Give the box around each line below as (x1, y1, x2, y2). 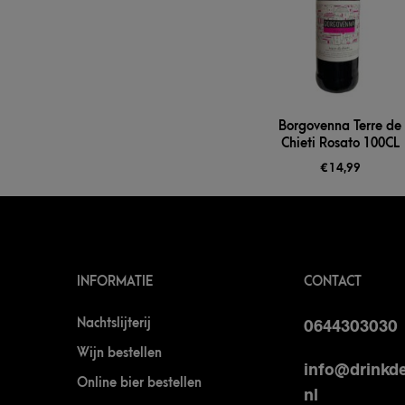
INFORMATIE (77, 274, 153, 290)
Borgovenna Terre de (278, 118, 402, 135)
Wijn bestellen (77, 345, 162, 362)
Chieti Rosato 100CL (280, 136, 400, 152)
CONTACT (303, 274, 362, 290)
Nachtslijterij (77, 316, 151, 332)
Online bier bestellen (77, 375, 202, 391)
